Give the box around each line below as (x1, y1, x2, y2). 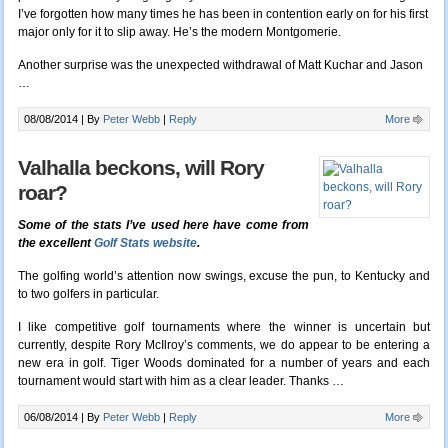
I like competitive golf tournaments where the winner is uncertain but (17, 320, 431, 335)
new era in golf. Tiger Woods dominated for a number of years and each (17, 356, 431, 371)
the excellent (17, 236, 94, 251)
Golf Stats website (93, 236, 197, 251)
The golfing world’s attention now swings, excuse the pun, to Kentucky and (17, 269, 431, 284)
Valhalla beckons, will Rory (17, 156, 264, 181)
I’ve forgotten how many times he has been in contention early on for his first (17, 7, 428, 22)
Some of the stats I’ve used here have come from (17, 218, 310, 233)
